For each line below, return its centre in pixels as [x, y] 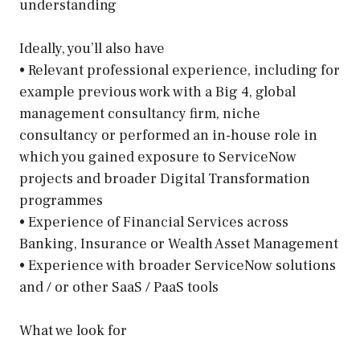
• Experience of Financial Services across [154, 222]
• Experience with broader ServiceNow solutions [178, 266]
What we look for [73, 331]
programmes [61, 200]
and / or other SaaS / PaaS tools [119, 287]
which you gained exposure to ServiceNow [158, 157]
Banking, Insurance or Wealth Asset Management [179, 244]
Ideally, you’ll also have [92, 49]
